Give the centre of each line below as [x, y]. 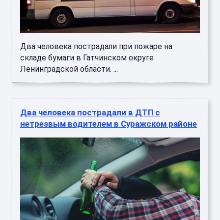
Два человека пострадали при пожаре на [96, 47]
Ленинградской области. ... [69, 69]
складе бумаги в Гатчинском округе [87, 58]
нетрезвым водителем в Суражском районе [109, 124]
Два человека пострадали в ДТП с [90, 113]
